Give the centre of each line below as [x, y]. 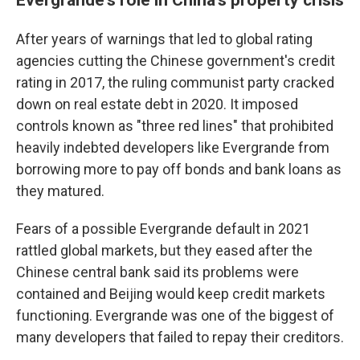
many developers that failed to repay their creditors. [180, 337]
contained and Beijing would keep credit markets [171, 294]
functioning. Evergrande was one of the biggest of [175, 315]
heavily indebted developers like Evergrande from [173, 147]
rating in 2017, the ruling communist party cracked [175, 82]
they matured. [60, 191]
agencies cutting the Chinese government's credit [176, 61]
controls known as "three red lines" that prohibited [175, 126]
